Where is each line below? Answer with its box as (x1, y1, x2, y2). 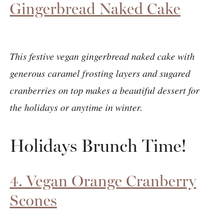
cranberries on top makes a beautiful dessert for (10, 83, 200, 96)
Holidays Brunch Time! (10, 135, 187, 156)
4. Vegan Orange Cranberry (10, 171, 196, 190)
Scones (10, 190, 57, 210)
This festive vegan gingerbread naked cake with (10, 49, 195, 62)
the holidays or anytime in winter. (10, 100, 143, 113)
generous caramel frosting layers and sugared (10, 66, 190, 79)
